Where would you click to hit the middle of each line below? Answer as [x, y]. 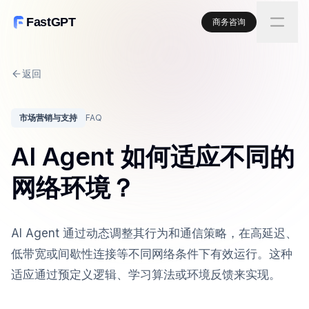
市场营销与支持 [48, 118]
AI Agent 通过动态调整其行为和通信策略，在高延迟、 [154, 233]
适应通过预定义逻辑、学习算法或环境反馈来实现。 [146, 275]
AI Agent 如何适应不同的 [153, 157]
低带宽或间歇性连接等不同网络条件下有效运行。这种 [152, 254]
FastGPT [51, 22]
